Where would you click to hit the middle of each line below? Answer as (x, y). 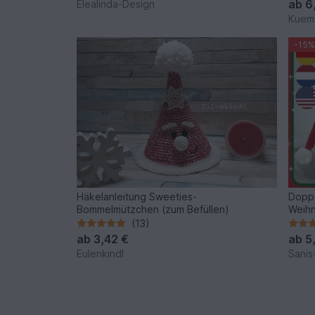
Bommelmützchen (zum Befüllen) (153, 209)
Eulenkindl (101, 253)
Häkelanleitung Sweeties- (137, 196)
